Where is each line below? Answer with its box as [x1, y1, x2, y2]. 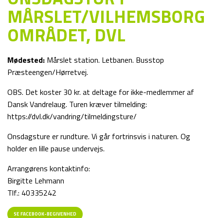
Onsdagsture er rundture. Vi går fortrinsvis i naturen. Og [7, 130, 190, 142]
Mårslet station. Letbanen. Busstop [45, 54, 164, 66]
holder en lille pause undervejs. [7, 143, 105, 154]
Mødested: [7, 54, 45, 66]
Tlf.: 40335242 [7, 187, 56, 199]
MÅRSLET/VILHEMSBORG [7, 3, 205, 30]
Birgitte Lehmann [7, 175, 64, 186]
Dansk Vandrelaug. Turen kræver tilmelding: [7, 98, 147, 110]
